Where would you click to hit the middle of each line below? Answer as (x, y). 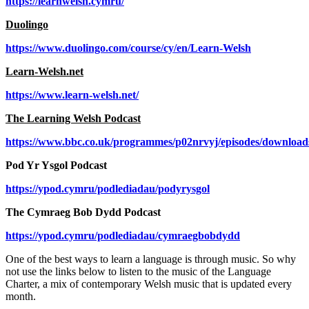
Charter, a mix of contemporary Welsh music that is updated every (149, 284)
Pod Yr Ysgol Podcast (56, 166)
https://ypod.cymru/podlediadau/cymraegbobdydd (123, 236)
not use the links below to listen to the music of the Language (138, 272)
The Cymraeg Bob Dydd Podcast (83, 212)
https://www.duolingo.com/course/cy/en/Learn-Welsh (128, 48)
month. (21, 297)
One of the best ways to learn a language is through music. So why (151, 259)
